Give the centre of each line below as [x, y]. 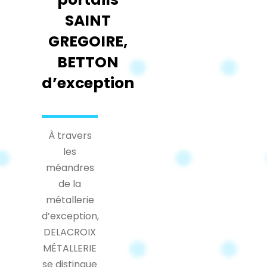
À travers [70, 135]
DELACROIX [70, 232]
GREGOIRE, [88, 41]
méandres [70, 167]
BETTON [88, 62]
